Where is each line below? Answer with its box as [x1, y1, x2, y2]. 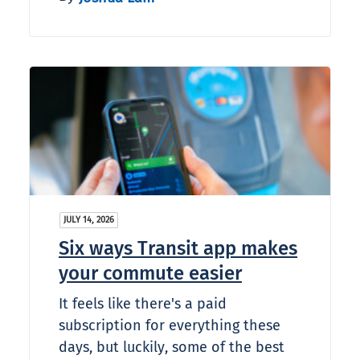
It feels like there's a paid [59, 295, 227, 313]
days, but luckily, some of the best [59, 338, 284, 357]
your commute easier [59, 262, 242, 285]
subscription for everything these [59, 317, 280, 335]
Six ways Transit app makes [59, 237, 297, 260]
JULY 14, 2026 [63, 215, 114, 226]
